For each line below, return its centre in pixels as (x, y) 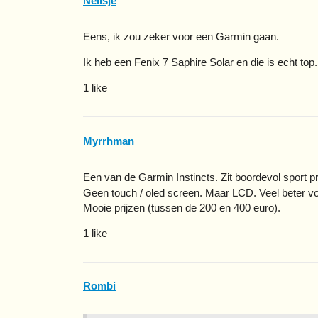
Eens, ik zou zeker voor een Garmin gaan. (181, 37)
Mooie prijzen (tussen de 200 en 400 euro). (182, 207)
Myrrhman (109, 141)
